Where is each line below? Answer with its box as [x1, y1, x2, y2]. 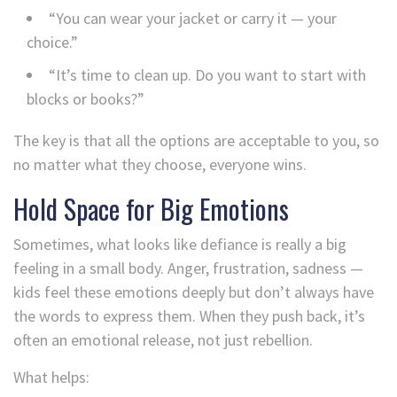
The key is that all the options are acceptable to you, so [13, 130, 379, 152]
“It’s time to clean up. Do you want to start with [49, 65, 366, 86]
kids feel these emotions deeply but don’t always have [13, 282, 374, 303]
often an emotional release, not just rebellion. [13, 330, 313, 351]
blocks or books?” [27, 89, 144, 110]
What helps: [13, 367, 90, 388]
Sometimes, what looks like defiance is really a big [13, 234, 346, 255]
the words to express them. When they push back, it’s [13, 306, 365, 327]
